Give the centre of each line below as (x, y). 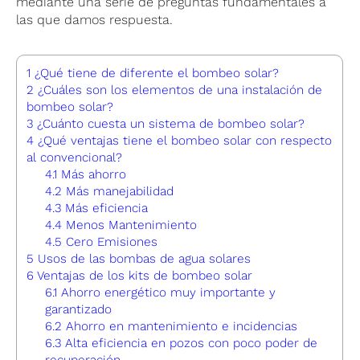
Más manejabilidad (118, 191)
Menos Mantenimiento (130, 225)
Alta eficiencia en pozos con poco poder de (190, 343)
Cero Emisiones (110, 241)
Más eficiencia (105, 208)
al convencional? (75, 157)
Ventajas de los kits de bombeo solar (143, 275)
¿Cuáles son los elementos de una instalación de (178, 90)
